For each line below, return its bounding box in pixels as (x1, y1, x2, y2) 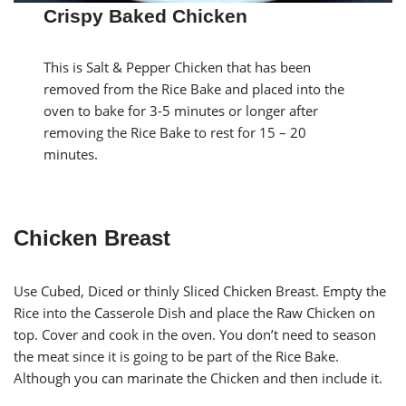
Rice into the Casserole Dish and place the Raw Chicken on (14, 303, 375, 322)
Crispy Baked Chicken (43, 5, 248, 26)
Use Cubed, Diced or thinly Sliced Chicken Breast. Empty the (14, 281, 386, 300)
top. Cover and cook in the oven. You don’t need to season (14, 324, 376, 343)
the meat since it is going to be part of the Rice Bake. (14, 346, 339, 365)
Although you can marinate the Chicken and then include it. (14, 368, 382, 387)
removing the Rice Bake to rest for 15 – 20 (43, 122, 307, 141)
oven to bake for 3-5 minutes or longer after (43, 101, 319, 120)
